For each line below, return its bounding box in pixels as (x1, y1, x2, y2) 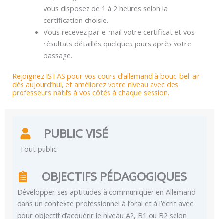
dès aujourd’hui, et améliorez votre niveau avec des (12, 79, 178, 89)
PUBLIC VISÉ (44, 125, 108, 142)
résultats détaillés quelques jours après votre (43, 39, 191, 49)
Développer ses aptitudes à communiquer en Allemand (17, 187, 196, 197)
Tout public (20, 144, 57, 154)
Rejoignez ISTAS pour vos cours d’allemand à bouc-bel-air (12, 71, 200, 81)
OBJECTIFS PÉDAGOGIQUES (42, 168, 187, 185)
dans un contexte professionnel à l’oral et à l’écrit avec (17, 198, 193, 209)
